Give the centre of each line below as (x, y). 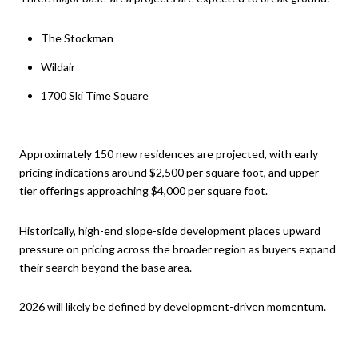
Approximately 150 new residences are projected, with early (169, 153)
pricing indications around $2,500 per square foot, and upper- (171, 172)
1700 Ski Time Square (94, 96)
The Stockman (77, 38)
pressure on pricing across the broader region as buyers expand (177, 249)
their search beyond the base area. (105, 267)
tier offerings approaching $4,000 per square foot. (143, 190)
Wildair (58, 66)
